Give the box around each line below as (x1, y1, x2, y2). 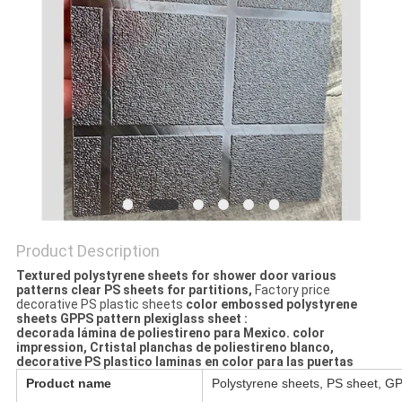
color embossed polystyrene (185, 297, 357, 312)
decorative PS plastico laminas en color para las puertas (15, 354, 354, 370)
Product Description (15, 241, 160, 261)
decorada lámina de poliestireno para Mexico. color (15, 326, 325, 341)
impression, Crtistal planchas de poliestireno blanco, (15, 340, 334, 355)
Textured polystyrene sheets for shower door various (15, 268, 336, 284)
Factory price (254, 283, 330, 298)
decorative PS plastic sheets (15, 297, 186, 312)
